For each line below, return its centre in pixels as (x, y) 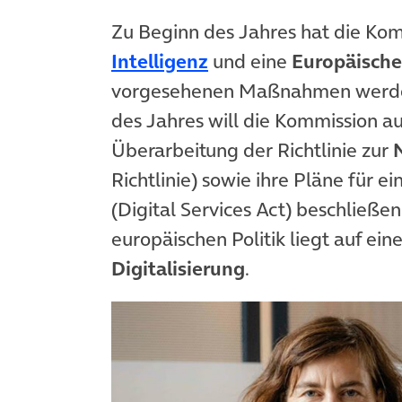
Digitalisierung (178, 269)
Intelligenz (160, 61)
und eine (250, 61)
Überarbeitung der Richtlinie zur (252, 150)
